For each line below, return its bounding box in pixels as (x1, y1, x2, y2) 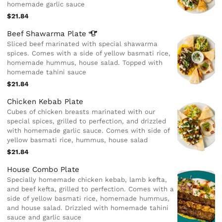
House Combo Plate (7, 165, 80, 174)
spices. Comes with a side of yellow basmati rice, (7, 50, 171, 57)
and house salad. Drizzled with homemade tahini (7, 204, 169, 212)
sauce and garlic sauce (7, 213, 82, 221)
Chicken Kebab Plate (7, 97, 84, 106)
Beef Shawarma (7, 29, 68, 39)
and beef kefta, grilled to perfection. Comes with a (7, 185, 174, 193)
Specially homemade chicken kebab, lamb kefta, (7, 175, 167, 183)
